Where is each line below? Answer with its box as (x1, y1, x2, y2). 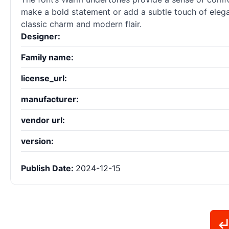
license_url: (21, 73, 67, 84)
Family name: (21, 52, 74, 63)
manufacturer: (21, 94, 79, 105)
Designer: (21, 31, 60, 42)
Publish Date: (21, 163, 76, 174)
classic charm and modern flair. (21, 19, 142, 30)
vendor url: (21, 115, 65, 126)
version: (21, 136, 54, 147)
